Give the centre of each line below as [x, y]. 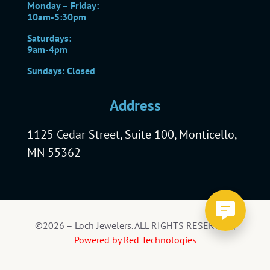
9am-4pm [47, 49]
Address [135, 105]
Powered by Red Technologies [135, 240]
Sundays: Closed [61, 70]
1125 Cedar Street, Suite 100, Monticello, [132, 134]
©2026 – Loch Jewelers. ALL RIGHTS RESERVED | [135, 226]
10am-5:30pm [57, 17]
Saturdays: [49, 38]
